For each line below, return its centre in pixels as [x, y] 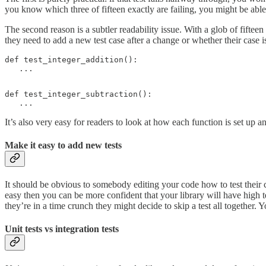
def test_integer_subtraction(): [78, 94]
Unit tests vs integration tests [62, 229]
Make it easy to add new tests [63, 145]
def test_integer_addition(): [71, 59]
